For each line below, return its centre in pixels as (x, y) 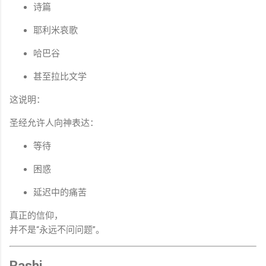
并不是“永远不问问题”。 (57, 229)
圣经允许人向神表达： (54, 123)
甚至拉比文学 (60, 76)
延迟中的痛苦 (60, 192)
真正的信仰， (36, 215)
